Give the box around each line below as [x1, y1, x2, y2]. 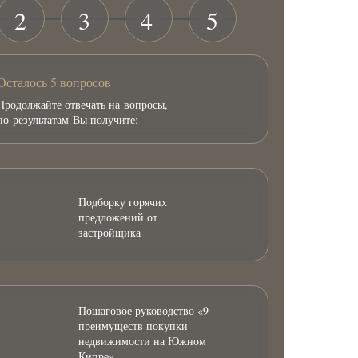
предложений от [78, 209, 157, 225]
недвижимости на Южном [78, 332, 206, 348]
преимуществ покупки [78, 317, 188, 333]
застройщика [78, 224, 141, 240]
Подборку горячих [78, 193, 167, 209]
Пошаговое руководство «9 [78, 302, 209, 318]
